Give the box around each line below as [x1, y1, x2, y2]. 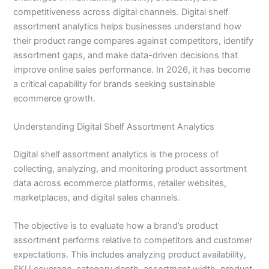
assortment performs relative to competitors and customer [13, 235, 253, 246]
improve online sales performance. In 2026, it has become [13, 64, 251, 75]
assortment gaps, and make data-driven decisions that [13, 49, 238, 61]
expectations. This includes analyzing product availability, [13, 249, 247, 261]
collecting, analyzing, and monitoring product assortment [13, 163, 247, 174]
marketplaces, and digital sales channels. [13, 192, 181, 203]
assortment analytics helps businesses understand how [13, 20, 242, 32]
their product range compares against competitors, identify [13, 35, 254, 46]
